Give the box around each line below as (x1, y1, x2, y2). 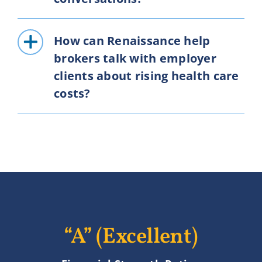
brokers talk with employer (53, 50, 217, 67)
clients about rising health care (53, 68, 239, 84)
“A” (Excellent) (64, 222, 198, 253)
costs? (53, 85, 91, 102)
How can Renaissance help (53, 33, 211, 49)
